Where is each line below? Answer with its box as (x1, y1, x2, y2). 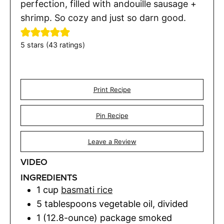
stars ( (25, 40, 48, 49)
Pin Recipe (95, 111, 128, 120)
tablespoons (44, 198, 96, 209)
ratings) (57, 40, 85, 49)
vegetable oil (99, 198, 152, 209)
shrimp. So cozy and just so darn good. (20, 12, 186, 23)
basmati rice (61, 184, 112, 195)
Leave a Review (87, 137, 136, 146)
